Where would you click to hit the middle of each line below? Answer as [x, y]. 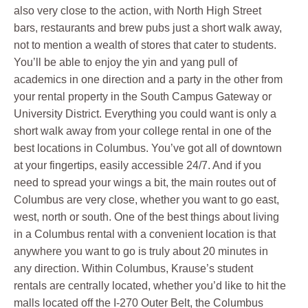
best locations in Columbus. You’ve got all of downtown [148, 148]
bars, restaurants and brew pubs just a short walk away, [148, 28]
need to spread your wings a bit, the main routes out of [145, 183]
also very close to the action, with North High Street [137, 11]
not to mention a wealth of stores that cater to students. [145, 45]
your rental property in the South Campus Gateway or [143, 97]
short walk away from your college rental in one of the [143, 131]
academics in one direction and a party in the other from [148, 80]
